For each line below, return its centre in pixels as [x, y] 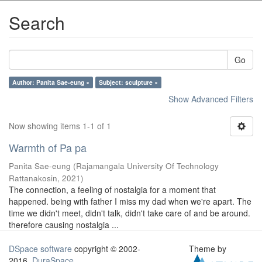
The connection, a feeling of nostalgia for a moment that [112, 189]
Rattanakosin [33, 178]
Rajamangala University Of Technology [147, 166]
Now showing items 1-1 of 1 [60, 126]
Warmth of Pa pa [48, 147]
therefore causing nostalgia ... [64, 225]
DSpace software [40, 249]
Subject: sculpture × [128, 82]
